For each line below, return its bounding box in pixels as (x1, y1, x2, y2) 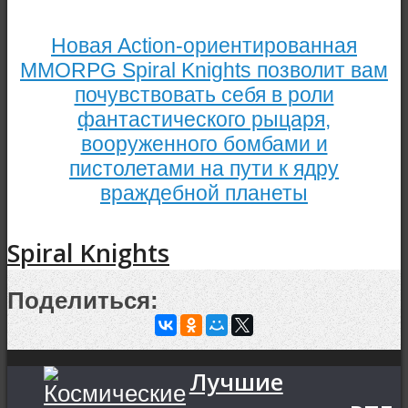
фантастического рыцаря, (77, 107, 331, 132)
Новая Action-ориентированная (51, 34, 357, 58)
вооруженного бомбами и (80, 132, 328, 157)
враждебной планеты (100, 181, 308, 206)
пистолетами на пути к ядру (69, 157, 339, 181)
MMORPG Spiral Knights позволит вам (20, 58, 388, 83)
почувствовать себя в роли (74, 83, 334, 107)
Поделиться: (7, 287, 158, 313)
